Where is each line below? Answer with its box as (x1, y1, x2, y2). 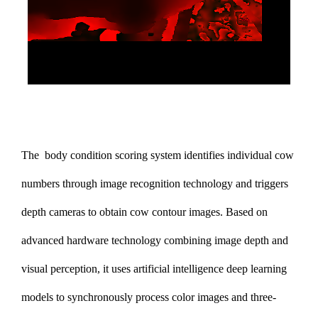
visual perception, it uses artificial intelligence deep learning (21, 262, 287, 275)
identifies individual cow (184, 148, 294, 161)
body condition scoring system (45, 148, 181, 161)
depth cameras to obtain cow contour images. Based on (21, 205, 268, 218)
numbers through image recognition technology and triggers (21, 177, 288, 190)
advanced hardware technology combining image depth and (21, 234, 288, 246)
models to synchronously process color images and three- (21, 290, 276, 303)
